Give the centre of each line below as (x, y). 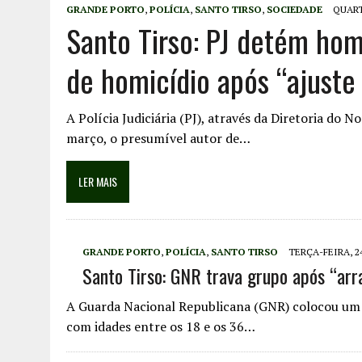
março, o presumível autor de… (158, 138)
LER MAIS (98, 181)
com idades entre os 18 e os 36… (161, 326)
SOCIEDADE (295, 9)
